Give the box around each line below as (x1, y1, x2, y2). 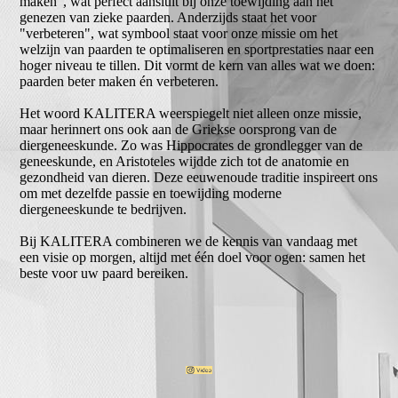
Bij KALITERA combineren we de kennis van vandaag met (20, 234, 358, 249)
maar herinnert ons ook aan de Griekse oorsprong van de (20, 122, 338, 137)
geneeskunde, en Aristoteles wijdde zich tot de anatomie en (20, 154, 350, 169)
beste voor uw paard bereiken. (20, 266, 189, 281)
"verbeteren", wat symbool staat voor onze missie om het (20, 26, 338, 41)
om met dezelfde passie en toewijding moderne (20, 186, 283, 201)
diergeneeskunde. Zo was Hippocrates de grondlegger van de (20, 138, 363, 153)
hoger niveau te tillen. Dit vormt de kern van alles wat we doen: (20, 58, 376, 73)
